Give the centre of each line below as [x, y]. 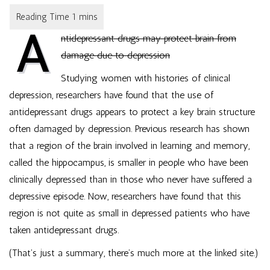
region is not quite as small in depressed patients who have [129, 213]
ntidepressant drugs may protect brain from [149, 38]
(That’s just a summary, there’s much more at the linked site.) [134, 253]
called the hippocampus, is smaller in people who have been [129, 162]
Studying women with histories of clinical [146, 78]
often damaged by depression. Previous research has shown [129, 129]
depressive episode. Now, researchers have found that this [125, 196]
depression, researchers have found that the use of [111, 95]
